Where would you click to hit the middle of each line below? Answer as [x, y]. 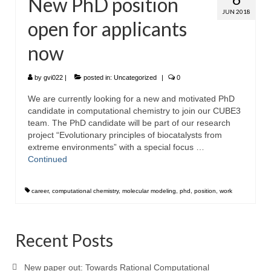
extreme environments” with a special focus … [116, 147]
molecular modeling [149, 191]
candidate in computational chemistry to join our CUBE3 [134, 111]
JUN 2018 [236, 12]
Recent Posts [64, 240]
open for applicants [107, 29]
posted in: [98, 78]
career [40, 191]
